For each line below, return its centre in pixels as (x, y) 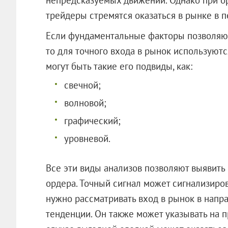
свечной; (82, 85)
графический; (92, 120)
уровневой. (87, 138)
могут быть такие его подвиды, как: (119, 66)
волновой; (85, 103)
